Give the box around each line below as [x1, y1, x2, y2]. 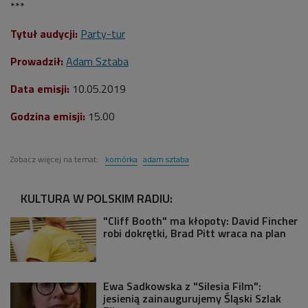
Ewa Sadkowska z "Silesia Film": [103, 277, 261, 294]
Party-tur [80, 25, 125, 42]
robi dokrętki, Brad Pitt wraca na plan [103, 224, 286, 241]
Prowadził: [10, 52, 63, 69]
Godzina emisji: [10, 107, 85, 124]
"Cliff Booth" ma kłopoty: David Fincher [103, 212, 298, 229]
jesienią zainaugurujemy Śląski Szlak [103, 289, 281, 307]
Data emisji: [10, 80, 69, 97]
